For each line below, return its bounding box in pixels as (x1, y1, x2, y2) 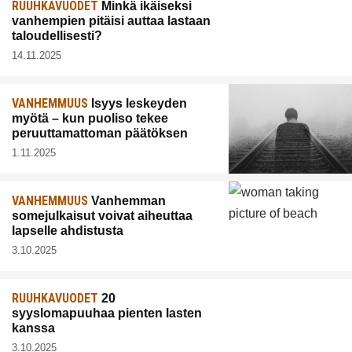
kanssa (12, 321, 55, 335)
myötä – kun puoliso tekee (12, 112, 168, 126)
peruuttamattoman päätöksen (12, 126, 188, 141)
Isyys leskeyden (88, 97, 187, 111)
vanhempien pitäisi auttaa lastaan (12, 14, 211, 28)
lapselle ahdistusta (12, 224, 123, 238)
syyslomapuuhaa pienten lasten (12, 306, 202, 321)
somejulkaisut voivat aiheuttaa (12, 209, 192, 223)
